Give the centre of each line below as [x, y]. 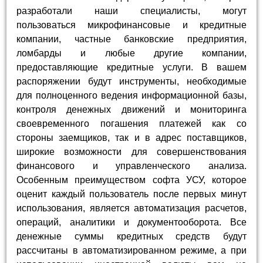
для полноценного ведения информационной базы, [131, 95]
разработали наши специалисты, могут [131, 11]
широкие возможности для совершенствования [131, 151]
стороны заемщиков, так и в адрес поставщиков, [131, 137]
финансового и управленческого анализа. [131, 166]
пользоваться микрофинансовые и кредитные [131, 25]
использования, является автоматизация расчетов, [131, 208]
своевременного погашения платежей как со [131, 123]
